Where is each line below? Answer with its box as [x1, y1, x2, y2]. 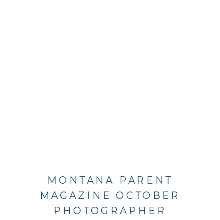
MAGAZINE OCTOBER [39, 189, 181, 202]
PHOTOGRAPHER [53, 204, 167, 217]
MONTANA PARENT [47, 174, 173, 187]
